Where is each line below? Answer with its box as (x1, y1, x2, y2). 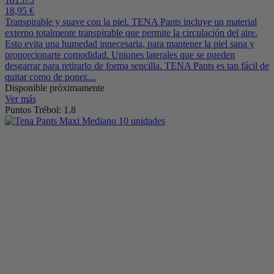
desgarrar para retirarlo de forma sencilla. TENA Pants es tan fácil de (5, 60, 269, 71)
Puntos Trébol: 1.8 (5, 104, 76, 115)
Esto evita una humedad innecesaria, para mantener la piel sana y (5, 38, 254, 49)
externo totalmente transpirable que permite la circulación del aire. (5, 27, 257, 38)
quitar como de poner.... (5, 71, 96, 82)
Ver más (5, 93, 36, 104)
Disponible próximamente (5, 82, 105, 93)
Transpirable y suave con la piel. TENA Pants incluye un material (5, 16, 257, 27)
